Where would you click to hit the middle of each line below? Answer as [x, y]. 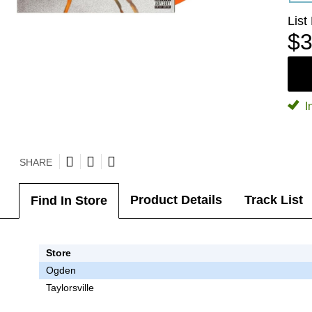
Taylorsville [70, 287]
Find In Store [69, 201]
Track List [273, 200]
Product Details [176, 200]
